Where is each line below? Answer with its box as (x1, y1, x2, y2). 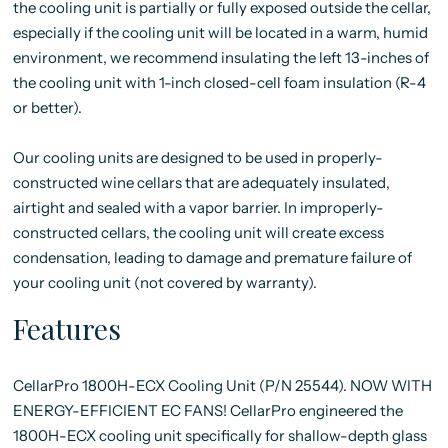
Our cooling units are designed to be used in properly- (12, 148, 383, 167)
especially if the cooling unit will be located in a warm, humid (12, 23, 428, 42)
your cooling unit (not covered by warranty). (12, 273, 317, 292)
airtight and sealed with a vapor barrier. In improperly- (12, 198, 384, 217)
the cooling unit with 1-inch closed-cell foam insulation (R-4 (12, 73, 426, 92)
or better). (12, 98, 82, 117)
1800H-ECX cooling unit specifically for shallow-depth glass (12, 426, 427, 445)
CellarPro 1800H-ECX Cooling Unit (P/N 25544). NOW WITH (12, 376, 432, 395)
